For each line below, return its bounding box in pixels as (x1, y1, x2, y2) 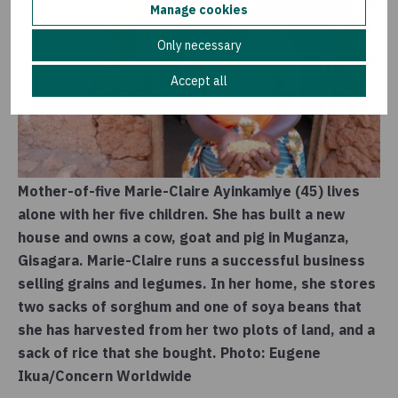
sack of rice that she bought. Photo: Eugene (18, 343, 321, 362)
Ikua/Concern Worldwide (18, 366, 192, 385)
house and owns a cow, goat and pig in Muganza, (18, 227, 349, 246)
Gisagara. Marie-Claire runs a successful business (18, 251, 365, 269)
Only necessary (156, 37, 242, 53)
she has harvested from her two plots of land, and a (18, 320, 375, 338)
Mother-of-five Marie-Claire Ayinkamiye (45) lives (18, 181, 360, 200)
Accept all (171, 73, 227, 89)
